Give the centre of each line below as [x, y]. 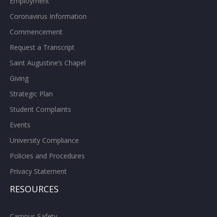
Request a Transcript [42, 47]
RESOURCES [34, 189]
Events [20, 124]
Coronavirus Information [48, 16]
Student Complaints [40, 109]
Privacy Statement [38, 171]
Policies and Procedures [47, 155]
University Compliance [44, 140]
